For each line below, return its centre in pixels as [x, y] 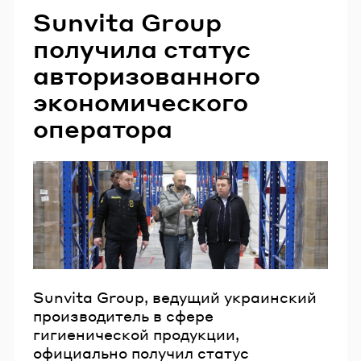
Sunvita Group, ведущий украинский [175, 297]
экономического [141, 102]
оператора [103, 129]
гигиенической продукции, [136, 334]
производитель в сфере [123, 316]
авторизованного [147, 75]
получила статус [142, 49]
